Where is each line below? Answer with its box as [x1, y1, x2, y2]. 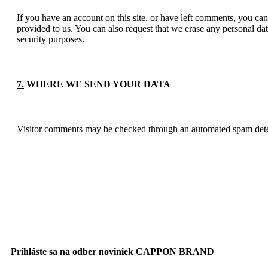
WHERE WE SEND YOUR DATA [24, 79, 170, 89]
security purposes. [17, 33, 84, 44]
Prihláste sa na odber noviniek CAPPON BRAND [11, 246, 214, 257]
